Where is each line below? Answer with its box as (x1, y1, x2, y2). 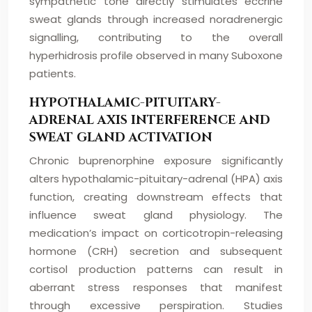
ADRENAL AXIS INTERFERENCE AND (29, 111, 270, 129)
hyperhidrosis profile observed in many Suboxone (29, 48, 283, 63)
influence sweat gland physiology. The (29, 208, 283, 222)
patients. (29, 66, 76, 81)
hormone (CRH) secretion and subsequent (29, 244, 283, 258)
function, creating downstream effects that (29, 189, 283, 204)
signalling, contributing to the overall (29, 30, 283, 45)
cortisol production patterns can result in (29, 262, 283, 276)
